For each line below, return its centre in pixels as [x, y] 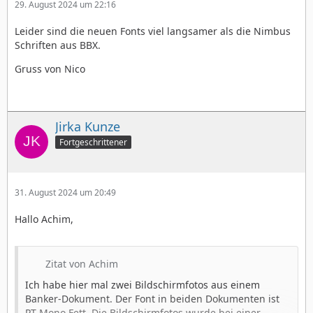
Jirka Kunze [88, 126]
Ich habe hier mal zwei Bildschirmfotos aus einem [143, 285]
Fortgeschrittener [93, 143]
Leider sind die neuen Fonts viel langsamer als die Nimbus [153, 31]
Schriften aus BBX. [58, 45]
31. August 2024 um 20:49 [65, 193]
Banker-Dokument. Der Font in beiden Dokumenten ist [152, 299]
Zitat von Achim [82, 264]
